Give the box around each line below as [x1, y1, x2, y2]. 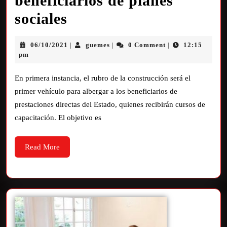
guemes [86, 41, 110, 49]
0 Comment [128, 41, 166, 49]
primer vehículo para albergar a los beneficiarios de [15, 87, 177, 95]
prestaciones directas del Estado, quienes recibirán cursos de [15, 100, 205, 108]
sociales [15, 10, 67, 27]
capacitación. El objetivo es [15, 113, 101, 122]
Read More [25, 143, 60, 151]
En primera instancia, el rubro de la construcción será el [15, 74, 191, 82]
